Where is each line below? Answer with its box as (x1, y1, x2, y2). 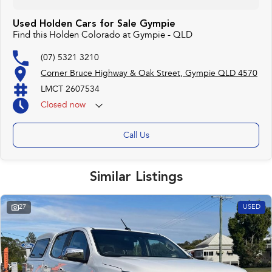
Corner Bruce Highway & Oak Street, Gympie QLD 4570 (41, 69, 257, 78)
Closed (41, 101, 67, 110)
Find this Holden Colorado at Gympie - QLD (13, 31, 192, 41)
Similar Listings (89, 171, 183, 185)
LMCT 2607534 (41, 85, 100, 94)
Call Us (123, 132, 149, 141)
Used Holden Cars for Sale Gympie (13, 19, 175, 30)
